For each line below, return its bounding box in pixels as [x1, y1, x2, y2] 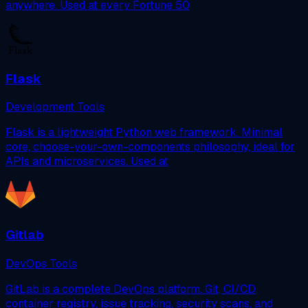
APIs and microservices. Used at [5, 154, 168, 169]
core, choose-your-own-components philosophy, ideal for [5, 140, 295, 155]
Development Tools [5, 100, 104, 115]
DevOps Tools [5, 256, 77, 271]
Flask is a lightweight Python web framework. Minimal [5, 125, 283, 140]
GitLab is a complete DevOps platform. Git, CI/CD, [5, 281, 258, 296]
